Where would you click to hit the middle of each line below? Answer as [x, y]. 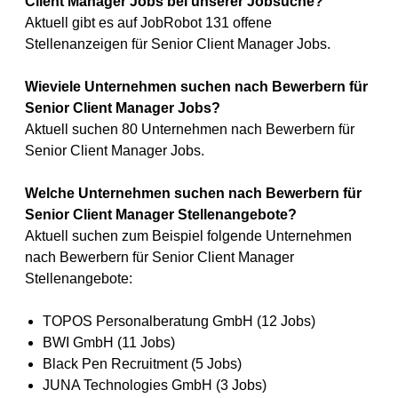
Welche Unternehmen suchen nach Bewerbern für [193, 193]
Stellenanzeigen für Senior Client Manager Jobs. [178, 44]
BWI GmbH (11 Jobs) [109, 342]
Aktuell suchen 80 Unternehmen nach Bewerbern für [190, 129]
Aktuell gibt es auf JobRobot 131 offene [148, 23]
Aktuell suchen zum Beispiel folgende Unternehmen [188, 236]
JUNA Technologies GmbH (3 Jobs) [155, 385]
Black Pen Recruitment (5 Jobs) [142, 364]
